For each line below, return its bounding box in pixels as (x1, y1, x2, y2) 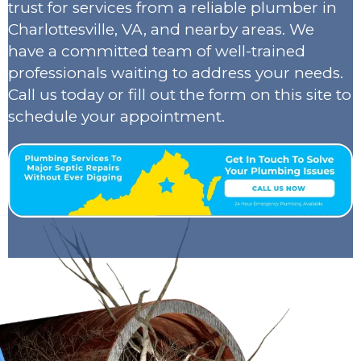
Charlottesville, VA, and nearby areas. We (8, 19, 314, 39)
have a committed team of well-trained (8, 41, 305, 60)
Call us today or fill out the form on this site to (8, 85, 351, 104)
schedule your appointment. (8, 106, 225, 126)
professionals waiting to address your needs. (8, 63, 343, 82)
